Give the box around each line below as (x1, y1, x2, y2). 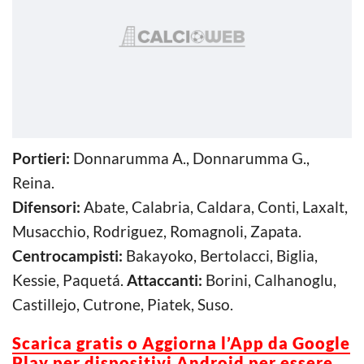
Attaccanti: (127, 270, 202, 289)
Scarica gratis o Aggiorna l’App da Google (12, 332, 350, 353)
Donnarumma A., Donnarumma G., (70, 148, 310, 167)
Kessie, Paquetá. (12, 270, 127, 289)
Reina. (12, 172, 54, 192)
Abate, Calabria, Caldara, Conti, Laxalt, (80, 197, 348, 216)
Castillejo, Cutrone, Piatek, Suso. (12, 294, 233, 314)
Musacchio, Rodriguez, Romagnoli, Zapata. (12, 221, 301, 240)
